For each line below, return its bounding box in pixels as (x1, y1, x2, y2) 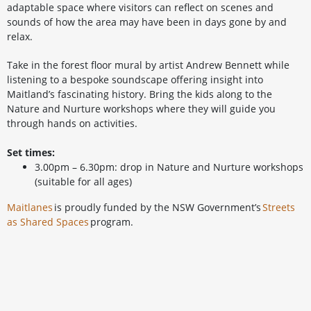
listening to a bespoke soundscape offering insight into (7, 73, 263, 86)
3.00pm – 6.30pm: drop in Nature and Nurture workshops (35, 160, 303, 174)
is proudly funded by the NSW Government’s (53, 201, 262, 214)
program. (89, 215, 133, 228)
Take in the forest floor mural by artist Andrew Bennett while (7, 58, 289, 72)
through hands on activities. (7, 117, 137, 130)
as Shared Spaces (7, 215, 89, 228)
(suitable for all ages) (35, 175, 132, 188)
